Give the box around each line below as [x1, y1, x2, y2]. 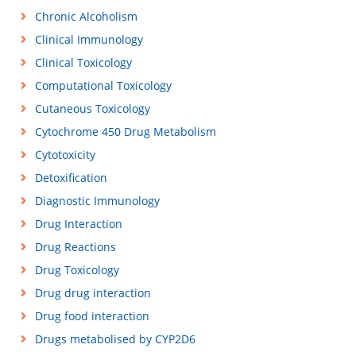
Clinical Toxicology [34, 55, 132, 70]
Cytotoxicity [34, 147, 95, 162]
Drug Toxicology [34, 262, 119, 277]
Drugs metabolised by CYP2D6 [34, 331, 195, 346]
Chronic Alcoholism [34, 9, 137, 24]
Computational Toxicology [34, 78, 172, 93]
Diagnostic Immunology [34, 193, 160, 208]
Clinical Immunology [34, 32, 143, 47]
